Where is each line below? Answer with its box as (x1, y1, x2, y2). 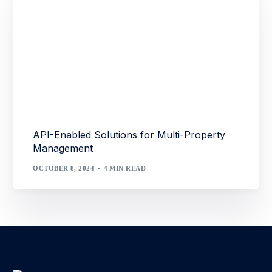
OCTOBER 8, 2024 (33, 164, 95, 172)
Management (33, 142, 93, 155)
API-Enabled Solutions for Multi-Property (33, 129, 226, 141)
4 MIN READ (103, 164, 146, 172)
